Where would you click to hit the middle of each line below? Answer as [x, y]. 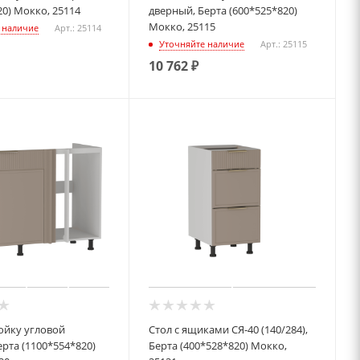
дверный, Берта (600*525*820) [223, 11]
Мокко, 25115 [182, 27]
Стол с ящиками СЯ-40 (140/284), [229, 330]
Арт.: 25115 [284, 43]
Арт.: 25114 [78, 27]
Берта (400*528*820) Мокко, [218, 346]
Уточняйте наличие [202, 43]
